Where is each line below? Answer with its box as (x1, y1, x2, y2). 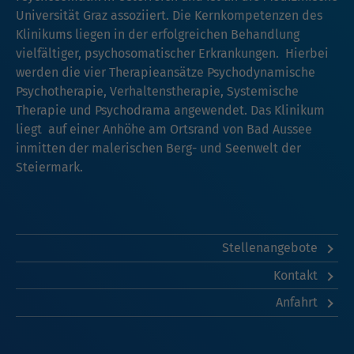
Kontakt (273, 267, 321, 283)
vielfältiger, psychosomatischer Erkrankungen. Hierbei (16, 46, 329, 62)
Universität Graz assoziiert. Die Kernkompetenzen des (16, 8, 322, 24)
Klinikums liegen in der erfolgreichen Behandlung (16, 27, 299, 43)
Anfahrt (275, 295, 321, 311)
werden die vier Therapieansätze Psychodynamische (16, 65, 315, 81)
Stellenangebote (221, 240, 321, 255)
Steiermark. (16, 160, 83, 175)
